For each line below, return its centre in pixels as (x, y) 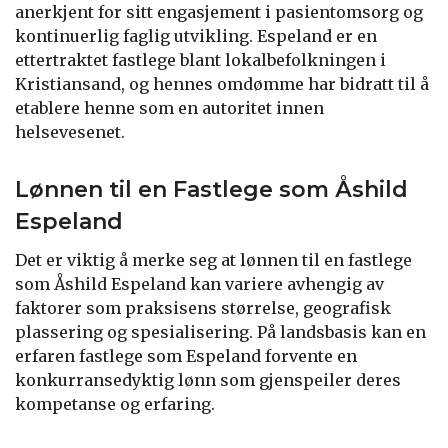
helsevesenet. (70, 131)
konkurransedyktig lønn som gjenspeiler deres (208, 379)
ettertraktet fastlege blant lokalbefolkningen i (200, 59)
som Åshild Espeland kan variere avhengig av (199, 283)
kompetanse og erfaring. (115, 403)
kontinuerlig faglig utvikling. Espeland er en (196, 35)
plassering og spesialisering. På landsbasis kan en (220, 331)
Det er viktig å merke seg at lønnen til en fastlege (213, 259)
